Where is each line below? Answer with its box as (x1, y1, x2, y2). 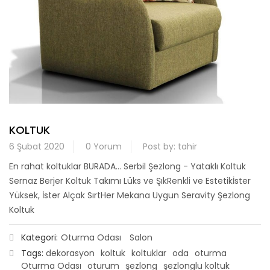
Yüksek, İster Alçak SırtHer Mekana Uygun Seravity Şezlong (9, 189, 250, 202)
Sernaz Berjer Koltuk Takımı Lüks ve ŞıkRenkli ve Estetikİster (9, 175, 251, 187)
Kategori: (21, 231, 58, 244)
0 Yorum (86, 140, 122, 153)
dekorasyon (46, 247, 95, 260)
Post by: (143, 140, 178, 153)
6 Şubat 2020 (9, 140, 64, 153)
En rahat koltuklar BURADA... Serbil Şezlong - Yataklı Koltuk (9, 160, 246, 173)
